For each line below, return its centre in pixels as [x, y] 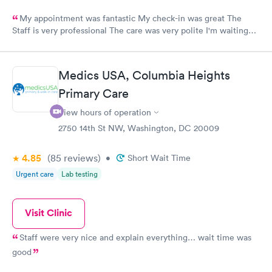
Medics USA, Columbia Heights [144, 75]
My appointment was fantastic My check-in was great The [131, 18]
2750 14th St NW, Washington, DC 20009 [139, 128]
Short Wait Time [159, 158]
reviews [80, 158]
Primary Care [93, 93]
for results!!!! [36, 45]
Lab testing [80, 174]
